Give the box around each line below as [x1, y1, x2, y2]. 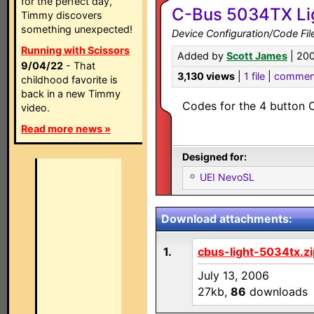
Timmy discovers [21, 9, 102, 21]
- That [63, 60, 95, 71]
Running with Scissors [21, 44, 130, 56]
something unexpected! [21, 23, 132, 35]
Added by [177, 50, 226, 62]
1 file [244, 70, 265, 82]
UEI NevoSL [200, 171, 254, 183]
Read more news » [21, 123, 111, 135]
